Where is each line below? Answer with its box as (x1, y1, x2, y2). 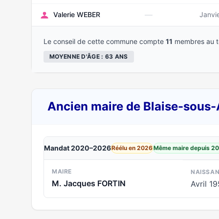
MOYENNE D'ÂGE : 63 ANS (49, 53, 128, 60)
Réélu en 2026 (111, 144, 153, 152)
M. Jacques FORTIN (52, 178, 126, 188)
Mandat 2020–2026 (44, 144, 111, 152)
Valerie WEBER (53, 10, 100, 19)
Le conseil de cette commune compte (44, 37, 166, 45)
